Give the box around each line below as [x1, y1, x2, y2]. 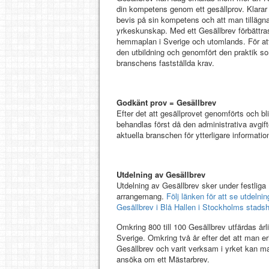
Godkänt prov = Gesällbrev [116, 96, 216, 108]
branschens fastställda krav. [116, 56, 214, 68]
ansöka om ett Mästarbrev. [116, 253, 210, 265]
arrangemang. [116, 190, 166, 202]
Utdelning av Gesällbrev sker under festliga [116, 179, 266, 191]
